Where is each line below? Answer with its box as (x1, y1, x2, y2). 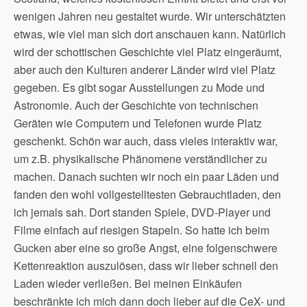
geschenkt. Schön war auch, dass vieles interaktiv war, (14, 133, 278, 149)
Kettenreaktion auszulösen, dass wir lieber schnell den (14, 258, 278, 273)
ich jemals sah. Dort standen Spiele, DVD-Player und (14, 204, 271, 220)
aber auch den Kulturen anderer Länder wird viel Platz (14, 62, 275, 77)
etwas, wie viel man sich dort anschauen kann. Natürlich (14, 26, 286, 42)
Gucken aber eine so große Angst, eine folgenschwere (14, 240, 278, 256)
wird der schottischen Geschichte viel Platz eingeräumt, (14, 44, 282, 60)
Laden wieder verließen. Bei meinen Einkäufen (14, 275, 242, 291)
